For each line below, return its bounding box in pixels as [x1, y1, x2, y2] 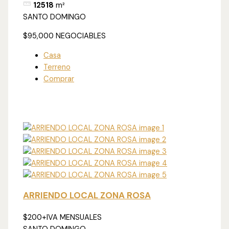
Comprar [43, 74, 75, 84]
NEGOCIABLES [56, 31, 106, 41]
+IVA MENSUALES [42, 212, 102, 222]
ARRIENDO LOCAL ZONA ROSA [23, 189, 151, 201]
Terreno [43, 62, 71, 72]
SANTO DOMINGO [23, 12, 86, 22]
